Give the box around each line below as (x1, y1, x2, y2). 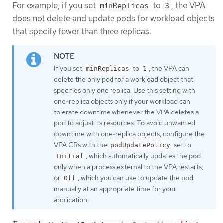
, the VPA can (149, 63, 189, 73)
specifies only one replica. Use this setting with (54, 85, 195, 95)
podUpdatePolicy (111, 141, 170, 149)
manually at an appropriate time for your (54, 184, 176, 193)
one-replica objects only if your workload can (54, 96, 190, 106)
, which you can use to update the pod (78, 173, 193, 182)
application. (54, 195, 89, 204)
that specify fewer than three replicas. (12, 25, 151, 37)
